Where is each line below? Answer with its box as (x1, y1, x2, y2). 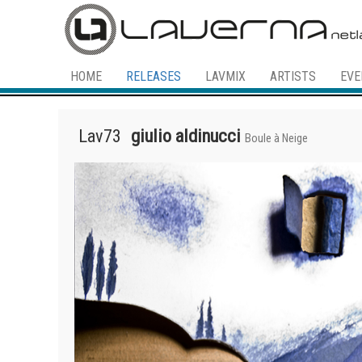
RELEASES (126, 69, 181, 84)
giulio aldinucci (131, 125, 241, 147)
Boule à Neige (245, 131, 308, 146)
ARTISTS (270, 69, 316, 84)
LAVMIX (205, 69, 246, 84)
